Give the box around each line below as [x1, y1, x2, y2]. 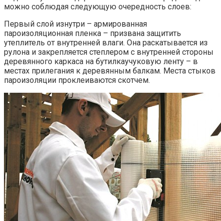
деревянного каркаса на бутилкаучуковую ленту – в [4, 56, 198, 66]
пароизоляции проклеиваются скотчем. [4, 75, 150, 85]
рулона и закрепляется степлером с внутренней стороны [4, 47, 214, 57]
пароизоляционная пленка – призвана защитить [4, 28, 181, 38]
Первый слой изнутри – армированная [4, 19, 147, 29]
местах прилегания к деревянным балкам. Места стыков [4, 66, 216, 75]
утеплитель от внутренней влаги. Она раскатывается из [4, 37, 208, 47]
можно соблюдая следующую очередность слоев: [4, 1, 191, 11]
